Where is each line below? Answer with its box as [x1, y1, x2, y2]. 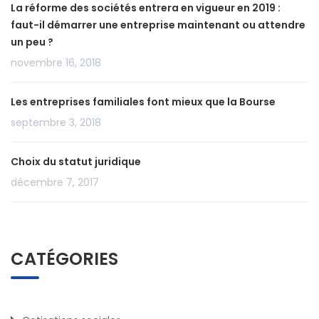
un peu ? [11, 35, 53, 50]
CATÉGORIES [11, 247, 118, 271]
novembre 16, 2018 [11, 56, 101, 70]
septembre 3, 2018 [11, 115, 101, 130]
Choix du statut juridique [11, 155, 141, 169]
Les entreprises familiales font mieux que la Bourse [11, 95, 276, 110]
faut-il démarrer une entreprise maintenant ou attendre [11, 18, 305, 33]
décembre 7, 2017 [11, 175, 99, 190]
